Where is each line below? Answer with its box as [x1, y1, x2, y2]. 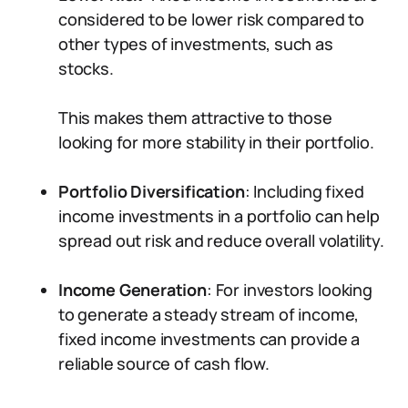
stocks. [58, 57, 114, 79]
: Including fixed [244, 180, 364, 202]
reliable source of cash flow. [58, 352, 270, 374]
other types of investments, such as [58, 33, 333, 55]
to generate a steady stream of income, [58, 303, 360, 325]
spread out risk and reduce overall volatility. [58, 229, 384, 251]
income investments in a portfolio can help [58, 205, 380, 227]
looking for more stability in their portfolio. [58, 131, 374, 153]
